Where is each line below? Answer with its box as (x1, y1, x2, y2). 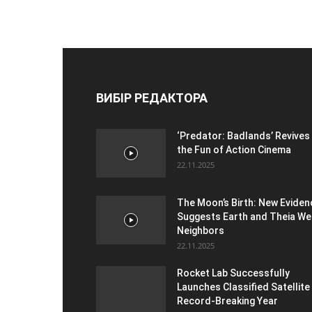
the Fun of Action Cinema (177, 143, 291, 155)
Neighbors (177, 224, 224, 236)
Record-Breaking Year (177, 295, 278, 306)
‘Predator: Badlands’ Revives (177, 130, 310, 141)
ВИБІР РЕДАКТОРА (96, 90, 208, 105)
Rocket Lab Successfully (177, 267, 290, 279)
